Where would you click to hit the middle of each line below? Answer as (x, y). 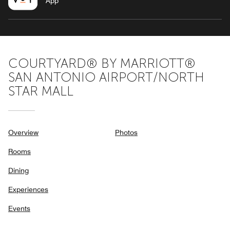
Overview (23, 132)
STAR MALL (41, 91)
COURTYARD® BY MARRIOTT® (102, 63)
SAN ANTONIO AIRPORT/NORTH (106, 77)
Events (19, 208)
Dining (18, 170)
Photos (126, 132)
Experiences (28, 189)
